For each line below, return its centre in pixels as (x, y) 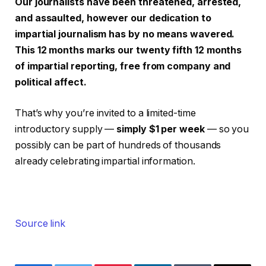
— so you (227, 129)
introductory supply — (66, 129)
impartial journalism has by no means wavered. (125, 34)
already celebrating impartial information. (105, 161)
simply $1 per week (161, 129)
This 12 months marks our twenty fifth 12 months (129, 50)
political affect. (51, 83)
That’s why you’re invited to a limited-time (105, 113)
